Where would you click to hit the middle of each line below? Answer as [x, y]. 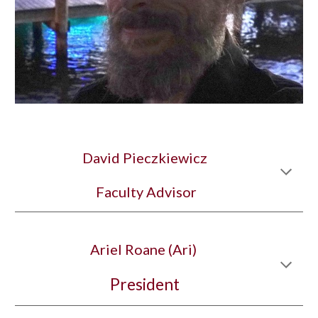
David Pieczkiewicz [145, 158]
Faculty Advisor [146, 192]
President [145, 284]
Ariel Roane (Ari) [145, 249]
